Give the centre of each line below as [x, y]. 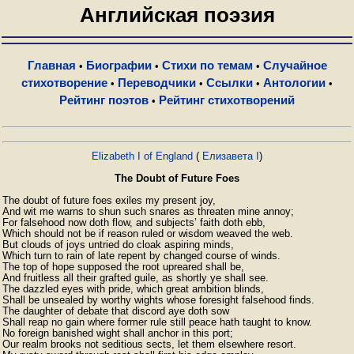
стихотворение [64, 83]
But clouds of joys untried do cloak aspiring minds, [118, 245]
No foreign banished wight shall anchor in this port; [118, 333]
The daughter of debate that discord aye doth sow [116, 311]
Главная [51, 65]
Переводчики [157, 83]
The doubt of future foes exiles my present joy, [109, 200]
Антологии [294, 83]
